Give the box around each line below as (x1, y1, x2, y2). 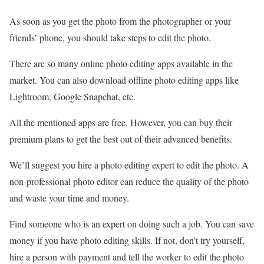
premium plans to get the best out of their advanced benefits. (9, 132, 235, 145)
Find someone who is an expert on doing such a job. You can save (9, 217, 254, 230)
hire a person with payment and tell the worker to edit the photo (9, 250, 244, 263)
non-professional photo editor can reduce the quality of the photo (9, 174, 249, 187)
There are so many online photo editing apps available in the (9, 57, 233, 70)
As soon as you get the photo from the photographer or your (9, 14, 231, 27)
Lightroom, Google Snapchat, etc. (9, 90, 138, 103)
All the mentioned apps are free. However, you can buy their (9, 115, 232, 128)
